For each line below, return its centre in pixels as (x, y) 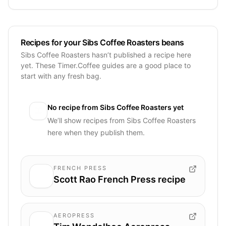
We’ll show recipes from (87, 120)
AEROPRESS (74, 215)
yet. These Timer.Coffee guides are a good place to (106, 65)
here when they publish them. (96, 132)
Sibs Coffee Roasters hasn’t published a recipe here (106, 54)
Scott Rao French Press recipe (120, 179)
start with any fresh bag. (61, 76)
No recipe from (74, 107)
